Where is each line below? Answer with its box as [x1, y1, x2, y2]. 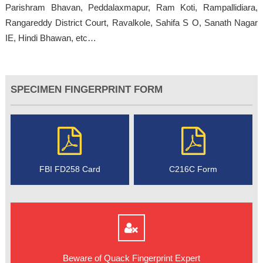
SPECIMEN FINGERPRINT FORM [10, 83, 163, 95]
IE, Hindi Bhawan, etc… [5, 32, 96, 43]
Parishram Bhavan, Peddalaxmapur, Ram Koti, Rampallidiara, [5, 2, 258, 12]
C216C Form [169, 164, 218, 174]
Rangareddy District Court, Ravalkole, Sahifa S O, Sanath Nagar [5, 17, 258, 28]
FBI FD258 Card [39, 164, 100, 174]
